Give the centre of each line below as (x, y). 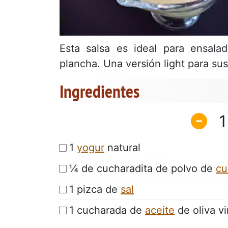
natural (122, 147)
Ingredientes (99, 91)
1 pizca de (95, 189)
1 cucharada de (107, 210)
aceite (160, 210)
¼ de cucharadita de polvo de (142, 168)
